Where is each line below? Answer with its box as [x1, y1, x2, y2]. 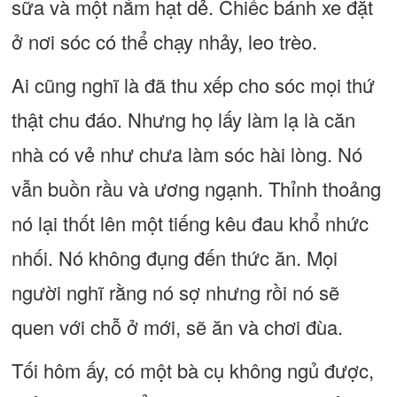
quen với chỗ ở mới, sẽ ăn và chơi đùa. [11, 313, 343, 340]
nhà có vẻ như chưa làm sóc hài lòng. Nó [11, 140, 362, 167]
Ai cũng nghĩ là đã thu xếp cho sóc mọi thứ [11, 71, 375, 98]
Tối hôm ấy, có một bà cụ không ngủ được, [11, 356, 374, 384]
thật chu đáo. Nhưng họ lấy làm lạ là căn [11, 105, 355, 133]
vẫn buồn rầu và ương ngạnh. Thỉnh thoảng [11, 175, 381, 202]
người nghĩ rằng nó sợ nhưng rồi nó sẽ [11, 278, 339, 306]
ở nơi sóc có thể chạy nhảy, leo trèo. [11, 27, 317, 55]
